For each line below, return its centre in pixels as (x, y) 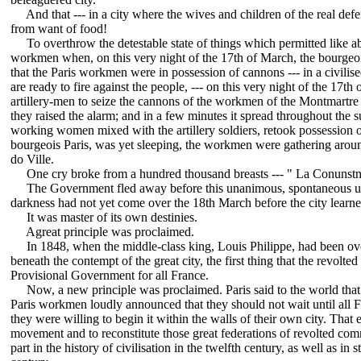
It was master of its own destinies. (104, 218)
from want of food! (59, 29)
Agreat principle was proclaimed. (102, 232)
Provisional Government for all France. (110, 276)
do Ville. (32, 160)
